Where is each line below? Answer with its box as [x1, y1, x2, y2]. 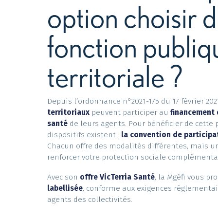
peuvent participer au [101, 143, 189, 154]
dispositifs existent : [52, 168, 135, 179]
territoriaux [52, 143, 102, 154]
